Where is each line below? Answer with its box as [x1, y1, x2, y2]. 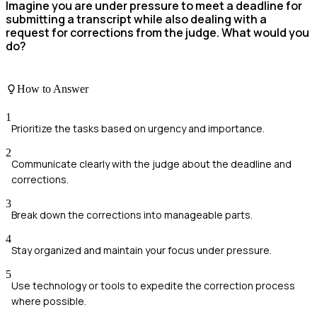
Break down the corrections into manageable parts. [11, 207, 253, 221]
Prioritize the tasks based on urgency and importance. [11, 121, 265, 135]
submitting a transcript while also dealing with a [6, 11, 267, 27]
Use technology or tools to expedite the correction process [11, 278, 295, 292]
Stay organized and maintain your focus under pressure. [11, 243, 272, 257]
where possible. [11, 294, 86, 308]
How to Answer [17, 83, 88, 96]
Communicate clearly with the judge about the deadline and [11, 156, 292, 171]
